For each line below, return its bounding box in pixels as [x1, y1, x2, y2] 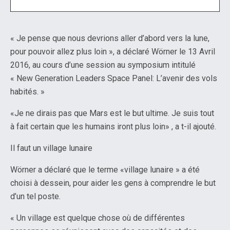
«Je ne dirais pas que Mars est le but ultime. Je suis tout [10, 108, 214, 118]
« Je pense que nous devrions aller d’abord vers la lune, [10, 33, 209, 43]
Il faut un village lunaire [10, 143, 92, 153]
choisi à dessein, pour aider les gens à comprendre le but [10, 178, 216, 188]
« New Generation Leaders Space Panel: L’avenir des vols [10, 73, 217, 83]
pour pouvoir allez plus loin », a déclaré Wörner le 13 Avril [10, 46, 215, 56]
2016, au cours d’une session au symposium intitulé [10, 60, 196, 70]
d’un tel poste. [10, 191, 61, 201]
